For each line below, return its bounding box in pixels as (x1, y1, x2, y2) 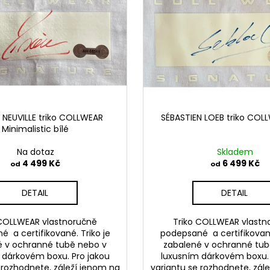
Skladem (216, 146, 253, 159)
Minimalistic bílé (2, 123, 69, 136)
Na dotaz (16, 146, 54, 159)
